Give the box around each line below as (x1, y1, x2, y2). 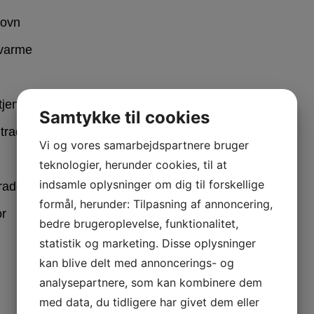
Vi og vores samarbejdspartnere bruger (39, 138, 249, 152)
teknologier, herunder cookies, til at (39, 158, 227, 172)
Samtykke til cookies (39, 107, 210, 128)
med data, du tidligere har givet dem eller (39, 295, 259, 309)
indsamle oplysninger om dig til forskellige (39, 177, 264, 191)
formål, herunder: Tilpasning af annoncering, (39, 197, 273, 211)
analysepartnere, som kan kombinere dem (39, 275, 262, 289)
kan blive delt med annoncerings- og (39, 256, 234, 270)
